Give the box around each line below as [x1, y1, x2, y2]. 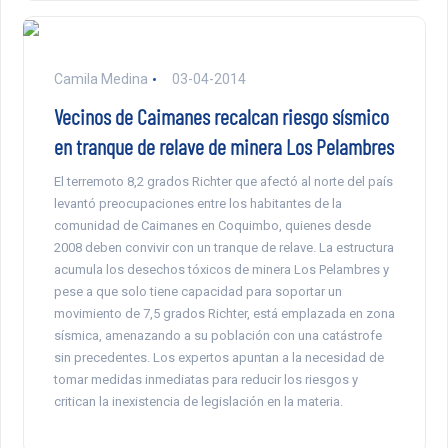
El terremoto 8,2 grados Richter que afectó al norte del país [53, 174, 393, 190]
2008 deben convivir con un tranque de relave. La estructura [53, 240, 394, 256]
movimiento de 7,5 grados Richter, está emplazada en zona [53, 306, 395, 322]
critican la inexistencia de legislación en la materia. [53, 394, 343, 410]
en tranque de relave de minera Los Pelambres [53, 133, 394, 160]
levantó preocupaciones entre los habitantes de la [53, 196, 342, 212]
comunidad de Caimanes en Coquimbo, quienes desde [53, 218, 371, 234]
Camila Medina [53, 71, 148, 88]
